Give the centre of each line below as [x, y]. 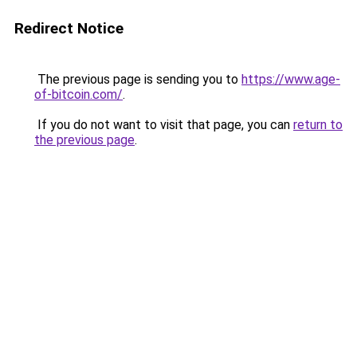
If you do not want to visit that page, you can [164, 125]
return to [318, 125]
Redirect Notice [69, 28]
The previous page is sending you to [138, 79]
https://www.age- [291, 79]
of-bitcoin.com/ [78, 94]
